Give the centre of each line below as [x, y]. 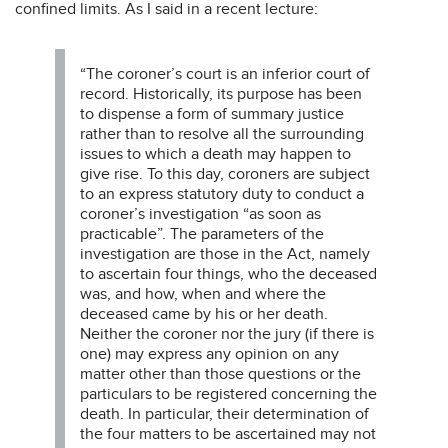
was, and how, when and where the [203, 293]
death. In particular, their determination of [224, 413]
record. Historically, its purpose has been [221, 93]
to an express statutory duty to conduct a [222, 193]
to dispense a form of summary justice [212, 113]
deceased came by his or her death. [204, 313]
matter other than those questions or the [220, 373]
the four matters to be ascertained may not [228, 433]
